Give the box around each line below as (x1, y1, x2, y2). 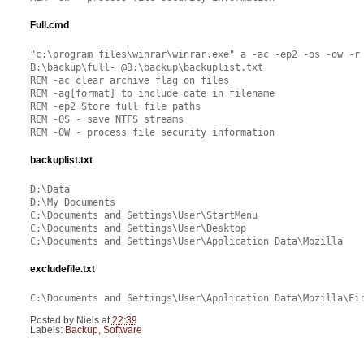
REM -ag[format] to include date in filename (29, 88, 275, 100)
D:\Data (29, 184, 70, 196)
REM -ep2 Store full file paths (29, 101, 201, 113)
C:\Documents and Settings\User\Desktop (29, 223, 246, 235)
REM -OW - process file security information (29, 127, 275, 139)
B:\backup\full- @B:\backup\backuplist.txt (29, 62, 263, 74)
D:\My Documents (29, 197, 115, 209)
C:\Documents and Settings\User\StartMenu (29, 210, 258, 222)
